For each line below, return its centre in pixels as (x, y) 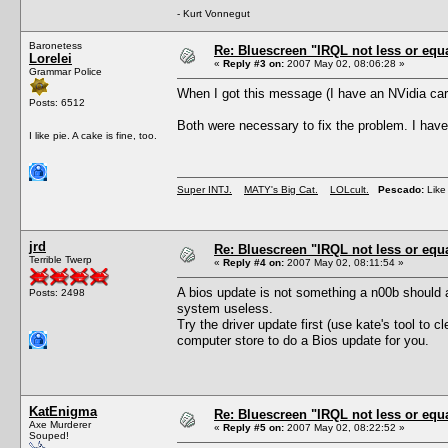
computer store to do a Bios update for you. (303, 340)
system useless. (225, 308)
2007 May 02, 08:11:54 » (344, 262)
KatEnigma (63, 411)
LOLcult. (349, 189)
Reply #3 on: (253, 63)
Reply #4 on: (253, 262)
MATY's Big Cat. (281, 189)
